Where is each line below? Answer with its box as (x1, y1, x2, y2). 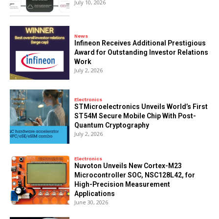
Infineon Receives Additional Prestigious (74, 39, 206, 47)
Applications (74, 190, 115, 198)
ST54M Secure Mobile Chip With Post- (74, 112, 197, 120)
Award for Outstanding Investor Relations (74, 48, 209, 57)
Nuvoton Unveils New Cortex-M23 (74, 162, 182, 170)
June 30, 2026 (74, 198, 109, 206)
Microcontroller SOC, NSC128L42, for (74, 171, 196, 179)
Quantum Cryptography (74, 121, 150, 130)
